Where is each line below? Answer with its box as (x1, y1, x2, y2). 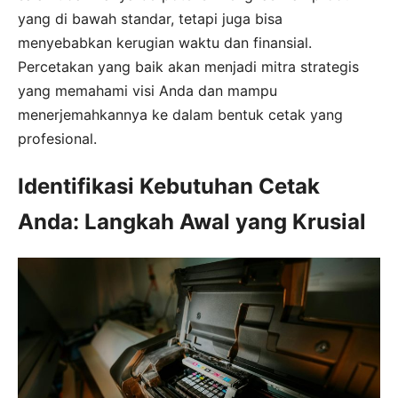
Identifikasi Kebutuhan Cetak (18, 173, 320, 200)
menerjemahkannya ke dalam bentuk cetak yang (18, 106, 343, 124)
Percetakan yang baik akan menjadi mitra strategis (18, 58, 359, 76)
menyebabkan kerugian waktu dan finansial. (18, 34, 312, 52)
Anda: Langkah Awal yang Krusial (18, 209, 366, 235)
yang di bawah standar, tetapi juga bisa (18, 10, 283, 28)
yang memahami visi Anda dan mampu (18, 82, 277, 100)
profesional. (18, 130, 97, 148)
